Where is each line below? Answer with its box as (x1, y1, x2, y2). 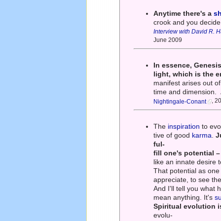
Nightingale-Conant (153, 98, 207, 106)
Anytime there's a (153, 9, 214, 18)
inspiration (168, 122, 200, 131)
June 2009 (153, 37, 183, 45)
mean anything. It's (153, 193, 215, 202)
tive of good (153, 131, 192, 140)
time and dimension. (153, 88, 219, 96)
